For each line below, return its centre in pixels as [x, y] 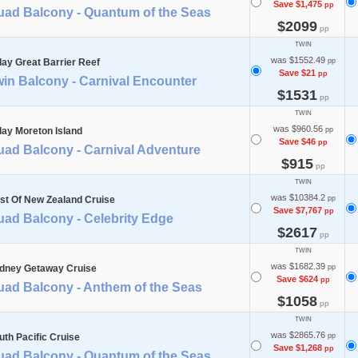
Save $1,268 [297, 347]
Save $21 [297, 72]
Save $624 [297, 278]
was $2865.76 [298, 334]
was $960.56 [298, 128]
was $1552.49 [298, 60]
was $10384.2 [298, 197]
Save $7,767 [297, 210]
